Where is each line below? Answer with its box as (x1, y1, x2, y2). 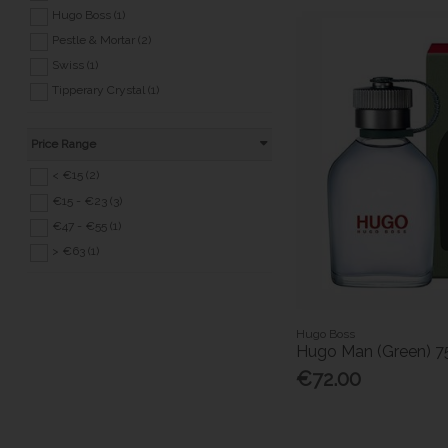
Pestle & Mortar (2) (51, 32, 151, 47)
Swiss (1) (51, 57, 98, 72)
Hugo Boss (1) (51, 7, 125, 22)
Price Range (30, 137, 96, 152)
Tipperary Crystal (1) (51, 82, 159, 97)
